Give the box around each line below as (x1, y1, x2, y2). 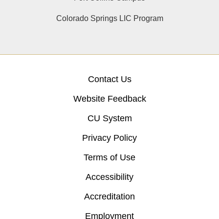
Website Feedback (73, 93, 146, 104)
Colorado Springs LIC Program (56, 14, 163, 22)
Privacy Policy (82, 132, 137, 143)
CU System (87, 113, 132, 123)
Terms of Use (84, 152, 135, 162)
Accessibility (86, 172, 133, 182)
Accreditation (84, 191, 135, 201)
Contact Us (88, 74, 131, 84)
